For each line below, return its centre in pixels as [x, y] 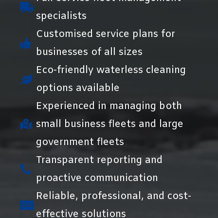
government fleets [80, 142]
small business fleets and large [109, 124]
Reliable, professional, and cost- [113, 196]
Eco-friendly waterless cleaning [111, 70]
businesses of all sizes [89, 52]
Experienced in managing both [109, 106]
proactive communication [97, 178]
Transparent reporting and [99, 160]
